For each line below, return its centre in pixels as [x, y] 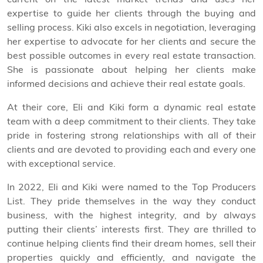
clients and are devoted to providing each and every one [131, 149]
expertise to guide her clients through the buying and [131, 13]
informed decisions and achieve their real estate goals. [126, 84]
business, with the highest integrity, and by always [131, 215]
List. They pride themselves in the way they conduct [131, 201]
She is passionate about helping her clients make [131, 70]
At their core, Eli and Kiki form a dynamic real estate [131, 107]
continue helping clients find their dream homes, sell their [131, 243]
